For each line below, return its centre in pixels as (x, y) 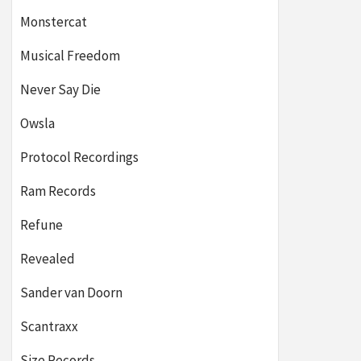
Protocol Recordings (79, 157)
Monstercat (54, 22)
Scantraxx (49, 326)
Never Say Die (60, 89)
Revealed (48, 259)
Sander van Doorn (71, 293)
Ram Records (58, 191)
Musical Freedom (70, 56)
